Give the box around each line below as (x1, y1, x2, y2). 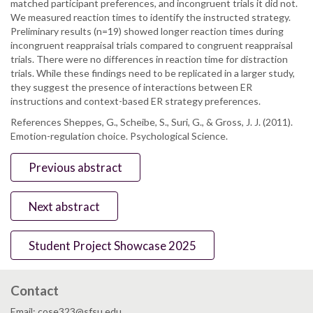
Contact (10, 282, 59, 298)
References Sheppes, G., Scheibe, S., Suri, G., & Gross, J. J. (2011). (10, 115, 293, 128)
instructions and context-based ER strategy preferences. (10, 94, 261, 107)
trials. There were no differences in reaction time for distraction (10, 52, 288, 65)
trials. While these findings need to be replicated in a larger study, (10, 66, 295, 79)
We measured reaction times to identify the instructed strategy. (10, 10, 291, 23)
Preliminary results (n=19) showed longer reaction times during (10, 24, 284, 37)
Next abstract (29, 198, 101, 214)
